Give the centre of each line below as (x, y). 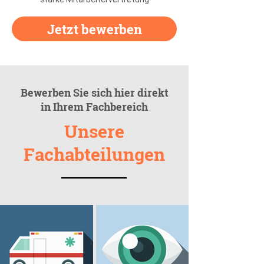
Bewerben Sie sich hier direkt (94, 93)
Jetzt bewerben (94, 29)
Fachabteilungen (94, 154)
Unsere (94, 131)
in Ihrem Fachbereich (94, 107)
